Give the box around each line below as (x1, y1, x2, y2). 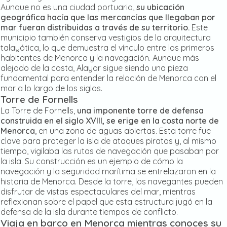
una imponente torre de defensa (77, 105, 204, 116)
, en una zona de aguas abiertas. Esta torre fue (35, 126, 211, 136)
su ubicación (136, 2, 184, 13)
